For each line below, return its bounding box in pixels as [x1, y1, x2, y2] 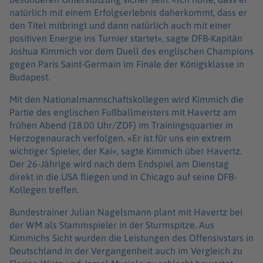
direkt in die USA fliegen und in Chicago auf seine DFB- [9, 171, 237, 182]
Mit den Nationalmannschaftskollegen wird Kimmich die [9, 93, 244, 104]
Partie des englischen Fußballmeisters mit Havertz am [9, 106, 237, 117]
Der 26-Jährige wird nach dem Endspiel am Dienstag [9, 158, 229, 169]
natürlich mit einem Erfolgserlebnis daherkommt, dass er [9, 6, 247, 18]
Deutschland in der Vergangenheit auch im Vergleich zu [9, 245, 242, 256]
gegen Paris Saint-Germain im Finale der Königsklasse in [9, 58, 244, 69]
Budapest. [9, 71, 50, 82]
